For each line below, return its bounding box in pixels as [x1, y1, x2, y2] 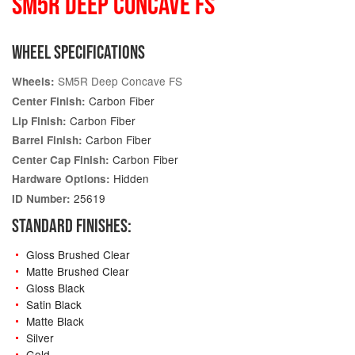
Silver [25, 329, 54, 345]
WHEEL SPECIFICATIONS [12, 40, 145, 63]
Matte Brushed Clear [25, 262, 129, 279]
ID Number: [12, 191, 71, 206]
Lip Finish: [12, 113, 67, 128]
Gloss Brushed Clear [25, 246, 130, 262]
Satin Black [25, 296, 82, 312]
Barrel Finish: [12, 132, 82, 148]
